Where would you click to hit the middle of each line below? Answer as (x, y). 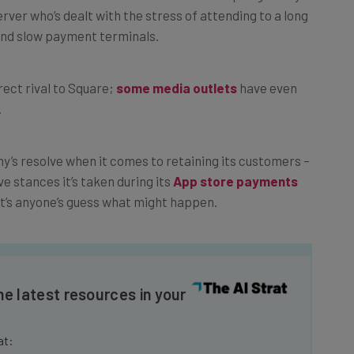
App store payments (235, 163)
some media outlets (177, 70)
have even (267, 70)
